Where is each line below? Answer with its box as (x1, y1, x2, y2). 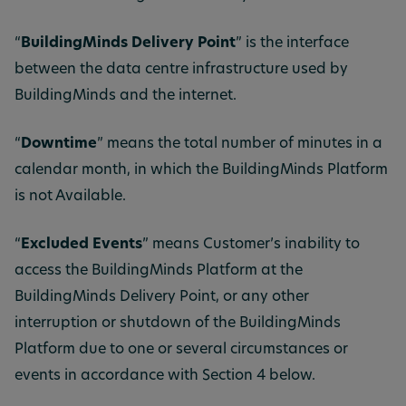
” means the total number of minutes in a (97, 137, 382, 151)
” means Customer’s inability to (142, 237, 360, 252)
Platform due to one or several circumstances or (14, 343, 348, 357)
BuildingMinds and (14, 89, 149, 103)
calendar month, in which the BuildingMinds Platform (14, 163, 388, 178)
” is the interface (236, 36, 349, 51)
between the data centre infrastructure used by (14, 63, 348, 77)
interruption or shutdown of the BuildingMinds (14, 316, 341, 331)
